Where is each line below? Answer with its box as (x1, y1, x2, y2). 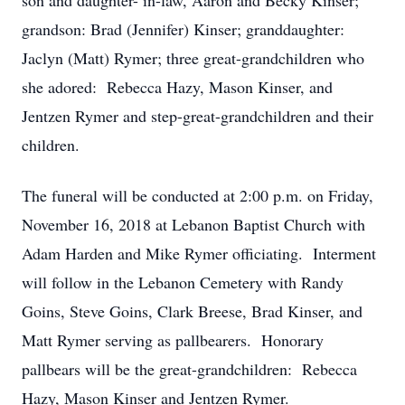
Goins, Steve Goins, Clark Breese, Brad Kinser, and (22, 300, 363, 322)
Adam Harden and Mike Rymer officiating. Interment (22, 242, 376, 264)
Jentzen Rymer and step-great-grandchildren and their (22, 105, 373, 127)
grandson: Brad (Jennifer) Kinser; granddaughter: (22, 18, 344, 40)
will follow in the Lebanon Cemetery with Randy (22, 271, 344, 293)
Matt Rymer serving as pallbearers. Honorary (22, 329, 324, 351)
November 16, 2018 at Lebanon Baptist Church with (22, 213, 365, 235)
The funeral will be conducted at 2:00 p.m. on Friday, (22, 184, 373, 206)
